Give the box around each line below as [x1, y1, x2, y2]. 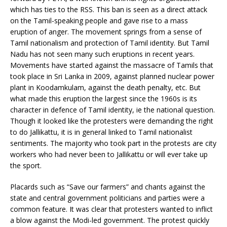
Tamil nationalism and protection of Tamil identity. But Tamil [10, 37, 209, 48]
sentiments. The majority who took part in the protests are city [10, 138, 216, 148]
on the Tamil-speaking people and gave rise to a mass [10, 15, 188, 25]
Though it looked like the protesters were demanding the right [10, 116, 213, 126]
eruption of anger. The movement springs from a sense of [10, 26, 202, 36]
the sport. [10, 160, 42, 170]
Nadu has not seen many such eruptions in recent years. [10, 49, 195, 59]
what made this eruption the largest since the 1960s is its [10, 93, 197, 103]
